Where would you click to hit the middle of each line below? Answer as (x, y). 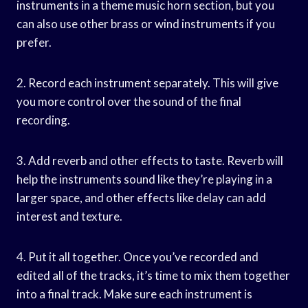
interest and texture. (69, 216)
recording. (43, 120)
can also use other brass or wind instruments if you (146, 23)
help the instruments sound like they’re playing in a (144, 179)
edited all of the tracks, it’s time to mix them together (153, 275)
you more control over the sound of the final (129, 101)
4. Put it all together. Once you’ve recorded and (137, 256)
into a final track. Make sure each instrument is (134, 294)
